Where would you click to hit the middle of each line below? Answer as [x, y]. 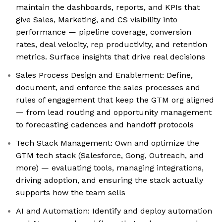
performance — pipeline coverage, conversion [104, 32]
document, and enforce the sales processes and [108, 88]
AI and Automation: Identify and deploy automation [114, 211]
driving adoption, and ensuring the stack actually [110, 180]
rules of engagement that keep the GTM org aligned [115, 100]
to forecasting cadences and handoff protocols [105, 125]
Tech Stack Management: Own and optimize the [108, 143]
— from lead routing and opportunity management [114, 112]
